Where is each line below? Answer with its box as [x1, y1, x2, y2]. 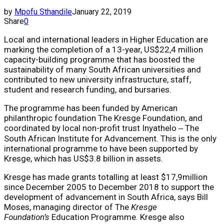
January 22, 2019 [72, 6, 131, 16]
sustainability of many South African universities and [4, 64, 201, 74]
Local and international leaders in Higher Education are [4, 34, 208, 44]
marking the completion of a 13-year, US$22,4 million [4, 44, 203, 54]
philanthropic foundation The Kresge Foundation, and [4, 112, 202, 123]
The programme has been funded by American [4, 102, 177, 113]
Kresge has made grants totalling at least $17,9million [4, 171, 207, 182]
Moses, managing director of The [4, 201, 131, 212]
